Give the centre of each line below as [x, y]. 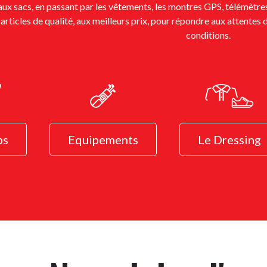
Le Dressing [230, 139]
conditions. [208, 35]
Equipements [103, 139]
